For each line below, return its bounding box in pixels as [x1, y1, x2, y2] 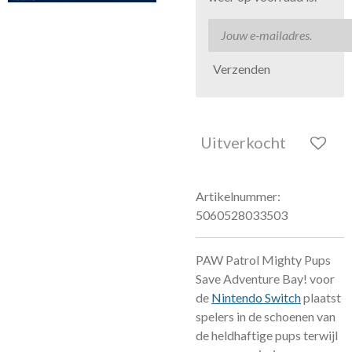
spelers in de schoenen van [196, 309, 335, 324]
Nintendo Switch [211, 290, 301, 305]
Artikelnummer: [196, 189, 280, 203]
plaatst [301, 290, 341, 305]
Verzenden [213, 60, 270, 76]
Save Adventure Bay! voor [196, 271, 335, 286]
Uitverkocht [200, 133, 286, 152]
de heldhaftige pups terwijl [196, 328, 338, 343]
